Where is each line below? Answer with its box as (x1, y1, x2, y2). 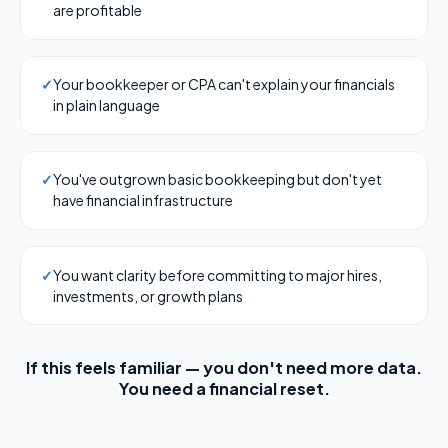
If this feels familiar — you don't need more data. (26, 357, 422, 379)
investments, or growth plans (53, 286, 243, 305)
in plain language (53, 96, 160, 115)
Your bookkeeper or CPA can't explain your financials (53, 75, 395, 94)
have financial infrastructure (53, 191, 233, 210)
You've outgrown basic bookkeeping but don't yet (53, 170, 382, 189)
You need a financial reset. (118, 378, 330, 400)
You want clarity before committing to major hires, (53, 265, 382, 284)
